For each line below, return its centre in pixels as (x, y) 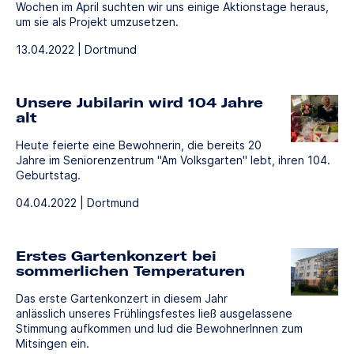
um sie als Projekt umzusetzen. (97, 21)
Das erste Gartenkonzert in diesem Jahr (122, 298)
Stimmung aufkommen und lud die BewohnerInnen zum (159, 328)
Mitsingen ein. (53, 343)
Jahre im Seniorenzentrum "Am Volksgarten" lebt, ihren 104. (173, 160)
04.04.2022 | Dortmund (77, 202)
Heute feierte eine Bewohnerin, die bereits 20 (139, 145)
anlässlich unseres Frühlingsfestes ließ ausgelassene (154, 313)
